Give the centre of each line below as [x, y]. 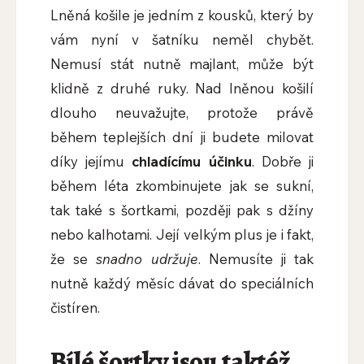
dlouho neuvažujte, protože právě [182, 113]
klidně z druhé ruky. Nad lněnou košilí [182, 89]
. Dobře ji [283, 162]
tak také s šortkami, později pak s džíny [182, 210]
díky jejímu [91, 162]
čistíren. [75, 308]
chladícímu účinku [192, 162]
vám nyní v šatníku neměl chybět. [182, 40]
